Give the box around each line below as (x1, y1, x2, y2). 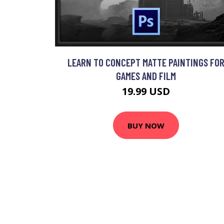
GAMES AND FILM (116, 69, 176, 82)
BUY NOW (127, 120, 164, 130)
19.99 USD (122, 84, 170, 98)
